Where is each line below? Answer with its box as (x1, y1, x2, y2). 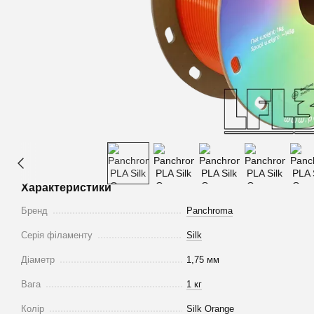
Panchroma (186, 205, 233, 217)
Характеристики (21, 182, 111, 194)
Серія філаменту (21, 230, 93, 241)
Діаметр (21, 254, 55, 266)
